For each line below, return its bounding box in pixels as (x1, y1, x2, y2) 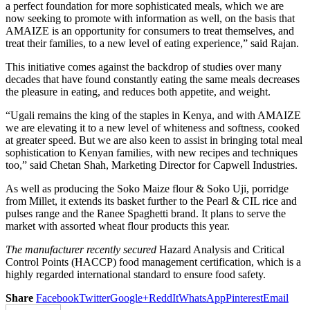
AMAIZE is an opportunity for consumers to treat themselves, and (6, 24, 294, 37)
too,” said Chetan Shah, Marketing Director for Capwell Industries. (6, 158, 298, 171)
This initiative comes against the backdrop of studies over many (6, 60, 282, 73)
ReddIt (149, 291, 179, 304)
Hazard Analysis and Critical (159, 243, 284, 255)
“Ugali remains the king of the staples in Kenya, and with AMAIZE (6, 109, 301, 121)
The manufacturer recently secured (6, 243, 159, 255)
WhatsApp (179, 291, 226, 304)
